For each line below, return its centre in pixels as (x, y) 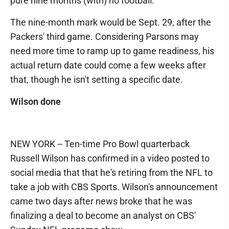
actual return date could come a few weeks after (108, 65)
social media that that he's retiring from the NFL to (111, 172)
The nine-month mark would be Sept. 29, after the (111, 22)
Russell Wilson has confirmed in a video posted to (110, 158)
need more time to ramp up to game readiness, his (112, 51)
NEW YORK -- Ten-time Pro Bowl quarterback (100, 144)
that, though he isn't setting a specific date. (97, 79)
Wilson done (36, 101)
